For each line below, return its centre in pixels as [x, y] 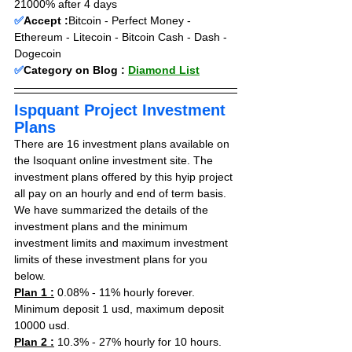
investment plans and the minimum [103, 226]
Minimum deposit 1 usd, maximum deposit [121, 309]
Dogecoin [38, 53]
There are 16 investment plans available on [123, 144]
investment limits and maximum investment [123, 243]
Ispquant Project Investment [122, 110]
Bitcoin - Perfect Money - [131, 20]
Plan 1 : [34, 292]
